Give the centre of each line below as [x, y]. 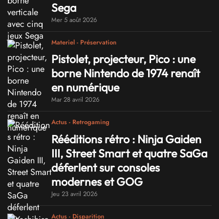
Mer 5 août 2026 [74, 20]
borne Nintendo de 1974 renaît [126, 73]
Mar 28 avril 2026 [75, 100]
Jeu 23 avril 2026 [74, 194]
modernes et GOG [97, 181]
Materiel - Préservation [84, 42]
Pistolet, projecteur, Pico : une [123, 59]
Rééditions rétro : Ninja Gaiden [126, 139]
